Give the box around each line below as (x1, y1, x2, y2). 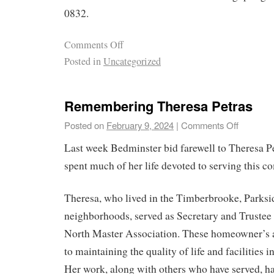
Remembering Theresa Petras (64, 96, 253, 116)
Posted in (64, 54, 101, 68)
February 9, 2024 (106, 119, 174, 132)
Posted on (64, 119, 104, 132)
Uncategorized (103, 54, 161, 68)
